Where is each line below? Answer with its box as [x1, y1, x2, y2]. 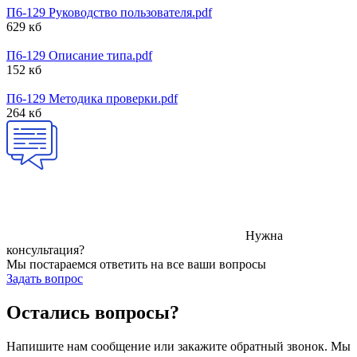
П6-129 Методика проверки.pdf [6, 92, 178, 106]
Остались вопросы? [6, 302, 179, 324]
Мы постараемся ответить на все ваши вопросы [6, 257, 266, 272]
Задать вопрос [6, 272, 83, 286]
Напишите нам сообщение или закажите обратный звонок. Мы [6, 339, 351, 354]
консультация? [6, 243, 84, 257]
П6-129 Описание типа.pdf [6, 49, 152, 63]
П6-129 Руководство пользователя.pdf [6, 6, 212, 20]
